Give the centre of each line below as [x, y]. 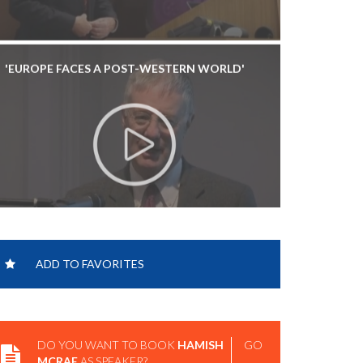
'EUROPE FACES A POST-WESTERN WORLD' [125, 20]
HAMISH [201, 345]
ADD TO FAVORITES [90, 264]
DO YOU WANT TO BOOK [107, 345]
